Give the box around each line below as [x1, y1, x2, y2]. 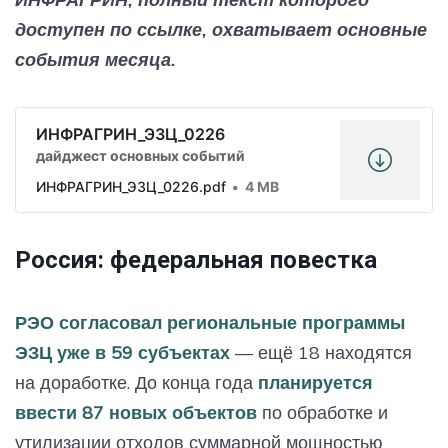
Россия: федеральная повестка [15, 245, 377, 274]
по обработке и [257, 400, 388, 424]
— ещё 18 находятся [230, 340, 412, 364]
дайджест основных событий [36, 146, 245, 164]
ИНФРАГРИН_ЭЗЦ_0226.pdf [36, 177, 226, 195]
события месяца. [15, 47, 176, 71]
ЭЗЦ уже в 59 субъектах [15, 340, 230, 364]
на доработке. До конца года [15, 370, 258, 394]
